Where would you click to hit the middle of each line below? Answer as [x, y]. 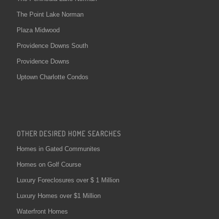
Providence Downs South [52, 45]
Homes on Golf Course [49, 164]
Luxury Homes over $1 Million [58, 196]
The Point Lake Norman [50, 14]
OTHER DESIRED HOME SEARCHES [69, 133]
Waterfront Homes [42, 211]
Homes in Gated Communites [58, 149]
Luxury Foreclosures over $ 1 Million [68, 180]
